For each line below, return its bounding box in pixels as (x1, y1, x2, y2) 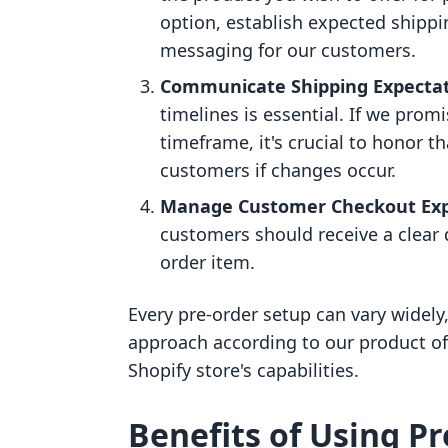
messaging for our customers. (160, 38, 416, 62)
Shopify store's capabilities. (128, 358, 359, 382)
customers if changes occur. (160, 158, 396, 182)
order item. (160, 250, 255, 274)
